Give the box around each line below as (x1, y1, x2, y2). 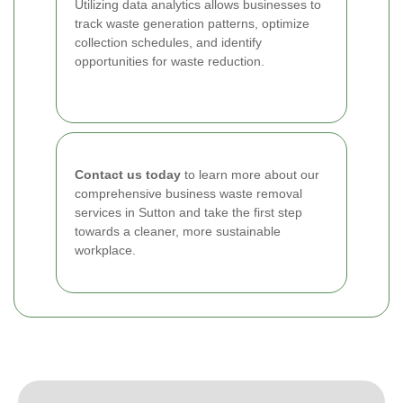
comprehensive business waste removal (75, 185, 302, 201)
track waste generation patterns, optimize (75, 15, 309, 31)
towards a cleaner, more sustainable (75, 223, 281, 238)
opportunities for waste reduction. (75, 53, 264, 68)
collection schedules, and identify (75, 34, 262, 49)
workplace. (75, 242, 136, 257)
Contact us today (75, 166, 181, 182)
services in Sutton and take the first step (75, 204, 302, 219)
